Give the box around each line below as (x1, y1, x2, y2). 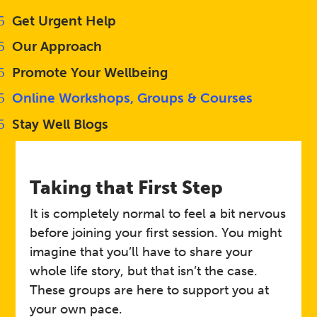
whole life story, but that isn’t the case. (30, 263, 258, 279)
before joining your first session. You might (30, 224, 282, 241)
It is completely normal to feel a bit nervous (30, 205, 287, 221)
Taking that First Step (30, 176, 224, 199)
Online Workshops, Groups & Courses (12, 90, 253, 107)
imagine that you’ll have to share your (30, 243, 253, 260)
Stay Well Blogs (12, 115, 109, 132)
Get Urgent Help (12, 12, 117, 29)
